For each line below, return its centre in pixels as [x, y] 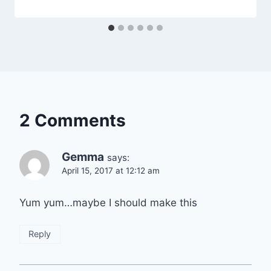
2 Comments [73, 120]
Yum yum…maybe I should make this [108, 202]
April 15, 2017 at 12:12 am [111, 170]
